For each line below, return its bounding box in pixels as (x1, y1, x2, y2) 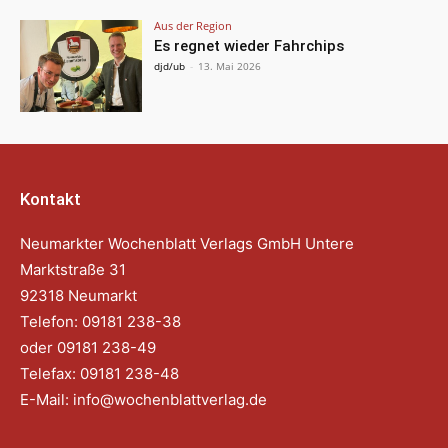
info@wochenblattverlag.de (73, 389, 267, 409)
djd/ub (154, 58, 186, 73)
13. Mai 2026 (198, 58, 262, 73)
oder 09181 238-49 (20, 337, 160, 357)
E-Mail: (20, 389, 73, 409)
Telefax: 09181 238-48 (20, 363, 179, 383)
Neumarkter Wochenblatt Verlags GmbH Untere (20, 233, 354, 253)
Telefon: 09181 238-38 (20, 311, 181, 331)
